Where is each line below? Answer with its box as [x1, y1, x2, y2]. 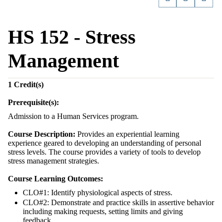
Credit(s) [14, 80, 44, 89]
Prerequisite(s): [8, 98, 59, 107]
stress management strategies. [8, 157, 99, 165]
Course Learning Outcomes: [8, 174, 103, 183]
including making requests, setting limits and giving [23, 207, 183, 216]
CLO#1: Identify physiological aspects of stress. [23, 188, 172, 197]
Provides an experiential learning [75, 130, 179, 138]
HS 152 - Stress [8, 26, 136, 48]
